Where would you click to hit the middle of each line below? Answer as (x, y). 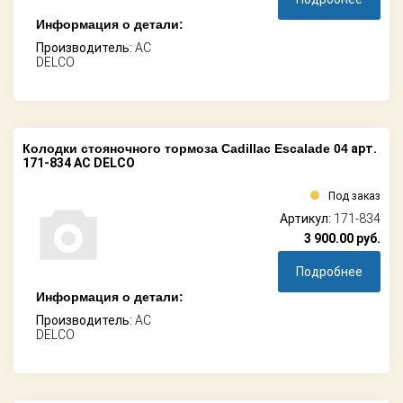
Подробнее (329, 271)
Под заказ (354, 196)
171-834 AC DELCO (79, 162)
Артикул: (307, 218)
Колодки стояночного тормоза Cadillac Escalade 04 (185, 148)
